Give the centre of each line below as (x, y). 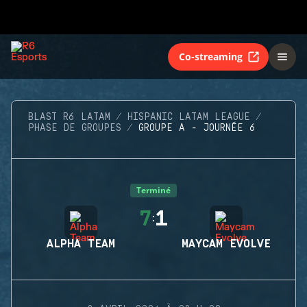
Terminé (153, 190)
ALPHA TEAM (81, 244)
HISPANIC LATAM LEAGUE (189, 117)
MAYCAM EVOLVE (226, 244)
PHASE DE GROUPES (75, 128)
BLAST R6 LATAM (69, 117)
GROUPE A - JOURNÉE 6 (197, 128)
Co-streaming (211, 56)
